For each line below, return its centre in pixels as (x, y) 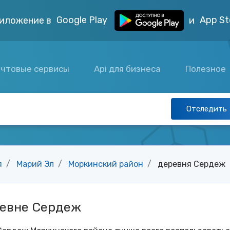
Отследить (207, 109)
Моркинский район (106, 164)
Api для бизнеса (128, 69)
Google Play (83, 20)
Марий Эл (35, 164)
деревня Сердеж (191, 164)
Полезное (207, 69)
